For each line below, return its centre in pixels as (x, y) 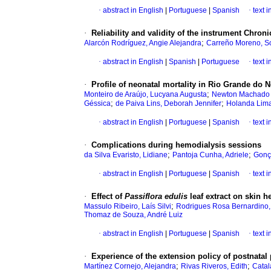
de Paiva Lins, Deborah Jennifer (168, 104)
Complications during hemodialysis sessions (176, 145)
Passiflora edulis (156, 197)
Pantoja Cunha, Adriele (211, 155)
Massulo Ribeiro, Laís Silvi (128, 207)
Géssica (97, 104)
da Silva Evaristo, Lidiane (126, 155)
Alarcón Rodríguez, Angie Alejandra (143, 43)
